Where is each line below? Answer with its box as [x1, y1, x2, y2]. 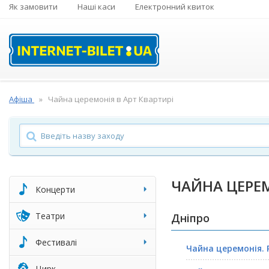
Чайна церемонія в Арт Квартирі [48, 94, 174, 104]
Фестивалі [35, 236, 77, 248]
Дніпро [171, 211, 210, 225]
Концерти [35, 183, 75, 195]
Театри [35, 210, 65, 222]
